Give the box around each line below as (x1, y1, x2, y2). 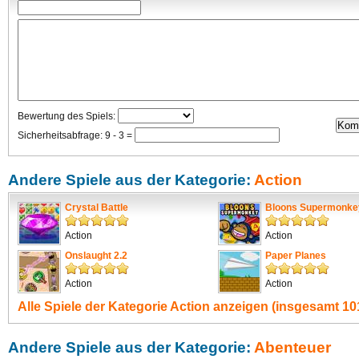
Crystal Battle (65, 202, 128, 213)
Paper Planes (265, 250, 326, 261)
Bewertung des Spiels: (18, 111, 118, 122)
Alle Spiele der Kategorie (18, 299, 170, 313)
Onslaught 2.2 (65, 250, 127, 261)
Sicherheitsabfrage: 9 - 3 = (18, 130, 135, 141)
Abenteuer (254, 339, 331, 356)
